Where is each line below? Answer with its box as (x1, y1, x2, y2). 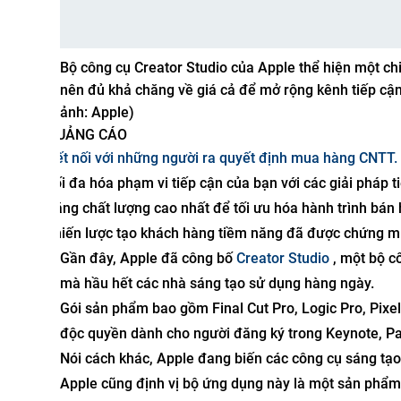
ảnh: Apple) (60, 103, 134, 121)
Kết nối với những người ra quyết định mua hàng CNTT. (47, 149, 397, 166)
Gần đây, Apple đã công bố (60, 249, 236, 267)
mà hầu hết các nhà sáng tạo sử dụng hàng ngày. (60, 274, 374, 292)
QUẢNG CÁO (47, 125, 127, 143)
